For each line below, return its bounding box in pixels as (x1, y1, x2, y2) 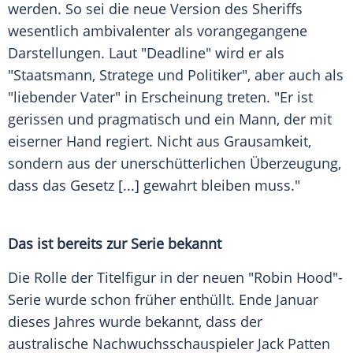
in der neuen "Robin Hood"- (156, 268, 343, 288)
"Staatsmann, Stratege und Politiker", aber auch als (8, 65, 344, 85)
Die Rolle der (8, 268, 97, 288)
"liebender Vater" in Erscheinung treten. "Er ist (8, 87, 313, 107)
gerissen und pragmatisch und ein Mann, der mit (8, 110, 332, 129)
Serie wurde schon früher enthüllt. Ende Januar (8, 290, 318, 310)
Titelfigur (97, 268, 156, 288)
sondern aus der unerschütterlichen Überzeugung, (8, 154, 341, 173)
